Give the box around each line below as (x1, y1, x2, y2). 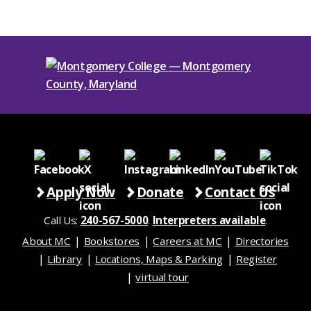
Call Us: (43, 213, 81, 227)
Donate (136, 183, 184, 201)
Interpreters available (152, 213, 266, 227)
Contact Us (205, 183, 276, 201)
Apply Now (47, 183, 116, 201)
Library (47, 252, 82, 266)
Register (236, 252, 278, 266)
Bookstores (83, 234, 140, 248)
